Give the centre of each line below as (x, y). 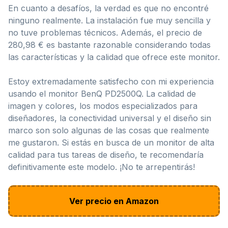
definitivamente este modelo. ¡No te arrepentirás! (102, 167)
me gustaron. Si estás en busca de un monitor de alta (111, 142)
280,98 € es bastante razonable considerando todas (109, 45)
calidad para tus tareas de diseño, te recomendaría (106, 154)
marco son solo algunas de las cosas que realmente (109, 130)
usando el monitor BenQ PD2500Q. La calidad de (102, 93)
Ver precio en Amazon (114, 201)
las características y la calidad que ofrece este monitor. (114, 57)
